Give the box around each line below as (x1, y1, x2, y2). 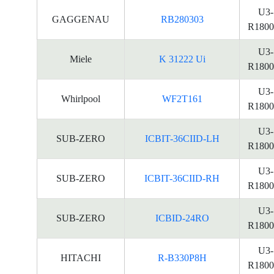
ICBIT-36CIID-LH (144, 133, 220, 144)
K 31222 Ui (158, 54, 206, 64)
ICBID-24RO (155, 213, 209, 223)
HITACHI (61, 253, 101, 263)
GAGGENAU (52, 14, 109, 24)
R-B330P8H (157, 253, 207, 263)
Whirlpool (61, 94, 100, 104)
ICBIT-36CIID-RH (144, 173, 220, 183)
